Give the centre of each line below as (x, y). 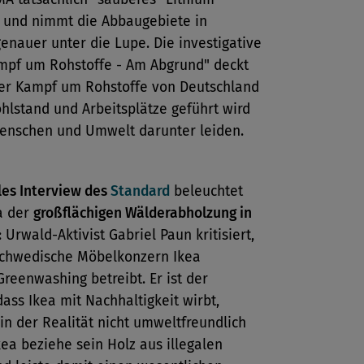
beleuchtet (206, 191)
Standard (140, 191)
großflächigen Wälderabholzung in (143, 213)
